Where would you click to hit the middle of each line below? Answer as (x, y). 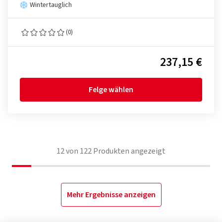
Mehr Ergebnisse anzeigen (111, 195)
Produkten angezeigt (129, 151)
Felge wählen (111, 90)
